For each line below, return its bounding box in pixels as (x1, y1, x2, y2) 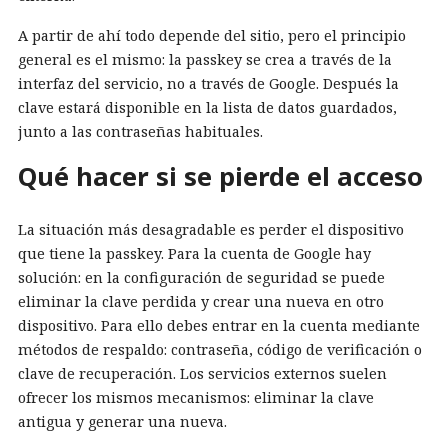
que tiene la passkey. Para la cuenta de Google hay (18, 244, 371, 264)
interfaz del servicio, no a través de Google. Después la (18, 73, 399, 93)
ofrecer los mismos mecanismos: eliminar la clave (18, 388, 374, 408)
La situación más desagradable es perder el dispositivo (18, 220, 404, 240)
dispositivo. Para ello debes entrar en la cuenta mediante (18, 316, 420, 336)
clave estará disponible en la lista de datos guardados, (18, 97, 397, 117)
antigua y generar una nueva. (18, 412, 227, 432)
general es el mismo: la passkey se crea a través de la (18, 49, 392, 69)
